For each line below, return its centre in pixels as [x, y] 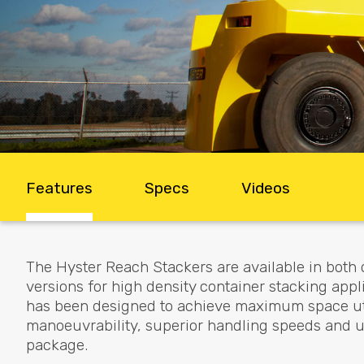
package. [57, 344]
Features [59, 188]
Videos [266, 188]
